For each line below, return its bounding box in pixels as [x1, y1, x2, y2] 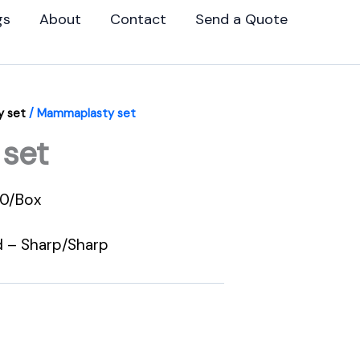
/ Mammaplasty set [26, 105, 136, 121]
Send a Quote [194, 9, 288, 29]
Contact [109, 9, 166, 29]
